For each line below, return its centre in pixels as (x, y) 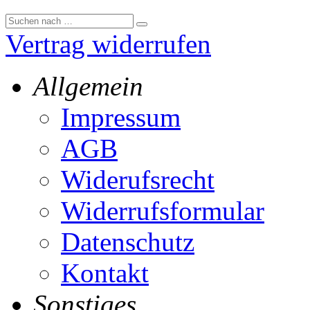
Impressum (121, 118)
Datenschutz (128, 242)
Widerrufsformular (163, 211)
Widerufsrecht (138, 180)
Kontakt (105, 273)
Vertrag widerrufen (108, 44)
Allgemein (88, 86)
